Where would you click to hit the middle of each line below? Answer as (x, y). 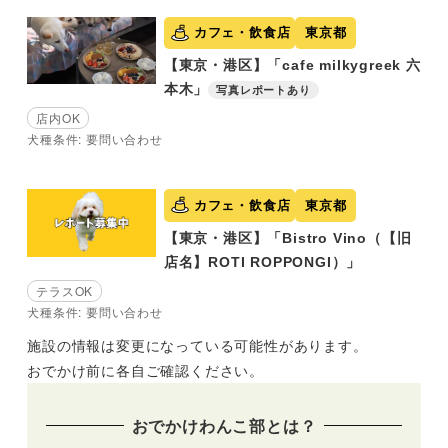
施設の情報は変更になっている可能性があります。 (197, 344)
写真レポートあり (263, 90)
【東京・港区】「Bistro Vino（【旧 (287, 237)
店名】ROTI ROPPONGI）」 (262, 261)
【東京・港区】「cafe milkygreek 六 (292, 65)
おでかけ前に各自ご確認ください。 (145, 369)
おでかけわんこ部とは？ (224, 425)
